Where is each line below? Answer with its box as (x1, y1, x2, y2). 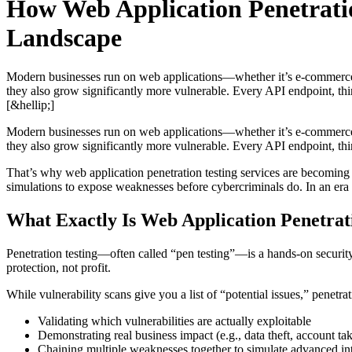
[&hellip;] (6, 97, 54, 112)
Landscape (6, 24, 122, 53)
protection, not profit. (6, 260, 111, 274)
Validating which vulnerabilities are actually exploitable (38, 313, 311, 328)
